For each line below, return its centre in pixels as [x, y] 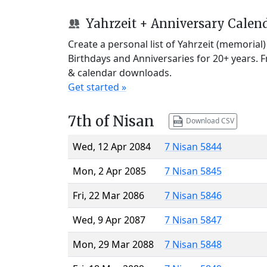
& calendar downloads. [120, 72]
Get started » [97, 87]
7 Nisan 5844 [193, 146]
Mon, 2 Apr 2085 [109, 171]
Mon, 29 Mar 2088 [113, 244]
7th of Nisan [111, 121]
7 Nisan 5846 [193, 195]
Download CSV [209, 120]
